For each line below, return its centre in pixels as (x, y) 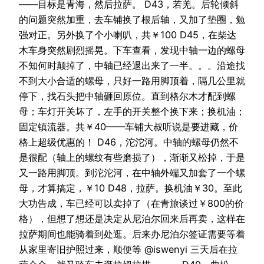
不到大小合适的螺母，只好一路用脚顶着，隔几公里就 (132, 81)
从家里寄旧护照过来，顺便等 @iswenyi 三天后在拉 (128, 250)
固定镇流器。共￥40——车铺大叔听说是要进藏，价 (128, 127)
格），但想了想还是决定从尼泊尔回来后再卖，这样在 (132, 219)
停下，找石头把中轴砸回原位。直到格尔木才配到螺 (127, 96)
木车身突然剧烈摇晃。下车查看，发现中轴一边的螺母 (132, 50)
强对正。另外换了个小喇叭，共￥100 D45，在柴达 (128, 35)
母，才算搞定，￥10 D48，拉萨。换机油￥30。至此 (131, 188)
